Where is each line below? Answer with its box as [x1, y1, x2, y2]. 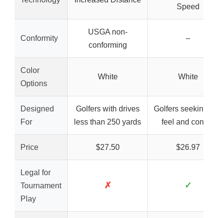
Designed [20, 105, 54, 113]
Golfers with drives [75, 105, 140, 113]
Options [20, 79, 47, 88]
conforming [88, 41, 127, 49]
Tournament [20, 182, 61, 190]
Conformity [20, 34, 58, 42]
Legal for [20, 168, 51, 177]
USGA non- [88, 28, 127, 36]
